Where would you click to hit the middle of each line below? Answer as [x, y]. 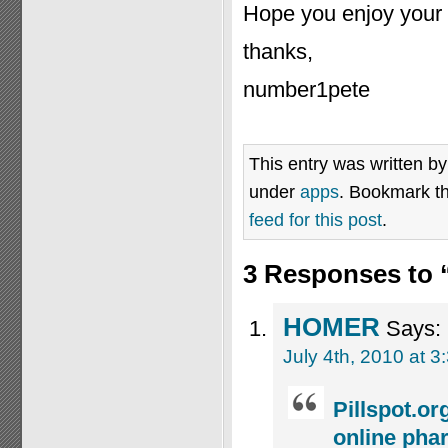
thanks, [278, 51]
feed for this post [315, 219]
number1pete [306, 89]
